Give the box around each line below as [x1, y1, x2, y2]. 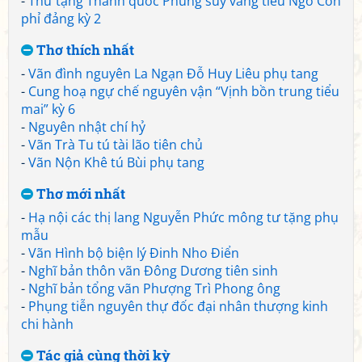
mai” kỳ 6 [21, 100, 75, 118]
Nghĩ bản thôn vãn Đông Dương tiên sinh [28, 262, 278, 280]
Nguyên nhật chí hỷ [28, 118, 145, 136]
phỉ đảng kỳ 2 [21, 10, 101, 27]
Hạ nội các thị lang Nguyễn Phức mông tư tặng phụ [28, 208, 339, 226]
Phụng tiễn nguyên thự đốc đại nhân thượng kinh [28, 297, 328, 315]
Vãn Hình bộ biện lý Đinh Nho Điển [28, 244, 239, 262]
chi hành [21, 315, 74, 333]
